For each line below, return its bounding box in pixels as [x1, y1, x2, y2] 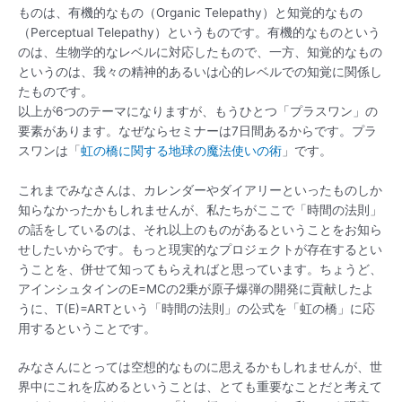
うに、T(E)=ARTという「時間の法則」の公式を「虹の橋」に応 [18, 301, 375, 316]
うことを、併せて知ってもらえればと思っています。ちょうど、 [18, 261, 382, 276]
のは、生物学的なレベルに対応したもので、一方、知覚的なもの [18, 44, 382, 59]
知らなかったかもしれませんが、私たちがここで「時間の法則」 [18, 202, 382, 217]
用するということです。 [18, 320, 156, 336]
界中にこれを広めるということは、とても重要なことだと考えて [18, 380, 382, 395]
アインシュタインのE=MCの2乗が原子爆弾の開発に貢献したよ [18, 281, 374, 296]
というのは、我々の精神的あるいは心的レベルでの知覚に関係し [18, 64, 382, 79]
